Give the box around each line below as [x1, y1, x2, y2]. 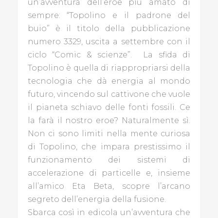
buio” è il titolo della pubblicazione [27, 23, 191, 33]
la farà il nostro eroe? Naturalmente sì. [27, 115, 191, 125]
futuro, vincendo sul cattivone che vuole [27, 89, 191, 99]
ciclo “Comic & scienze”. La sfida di [27, 50, 191, 59]
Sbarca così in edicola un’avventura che [27, 207, 191, 217]
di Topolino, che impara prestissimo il [27, 142, 191, 151]
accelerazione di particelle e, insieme [27, 168, 191, 178]
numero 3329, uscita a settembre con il [27, 36, 191, 46]
